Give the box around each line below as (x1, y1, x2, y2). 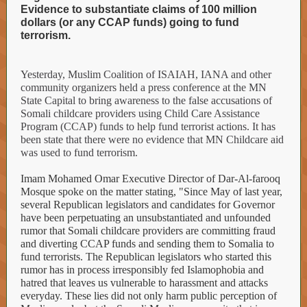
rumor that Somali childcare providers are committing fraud (21, 225, 275, 236)
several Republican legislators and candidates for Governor (21, 199, 275, 210)
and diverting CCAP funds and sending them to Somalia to (21, 238, 274, 249)
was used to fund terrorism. (21, 147, 138, 158)
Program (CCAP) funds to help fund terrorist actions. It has (21, 121, 275, 132)
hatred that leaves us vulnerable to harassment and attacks (21, 277, 268, 288)
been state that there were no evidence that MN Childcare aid (21, 134, 284, 145)
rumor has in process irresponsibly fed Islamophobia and (21, 264, 264, 275)
